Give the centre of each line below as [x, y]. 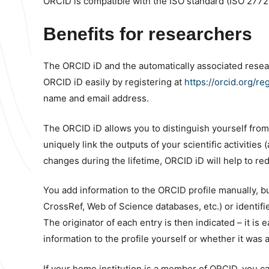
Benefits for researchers [148, 34]
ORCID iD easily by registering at [114, 82]
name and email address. [96, 98]
